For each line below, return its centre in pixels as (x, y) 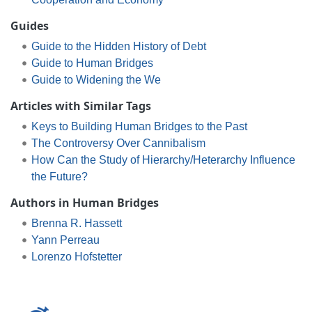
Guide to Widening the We (96, 79)
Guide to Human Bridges (92, 63)
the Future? (59, 176)
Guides (30, 25)
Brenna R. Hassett (76, 223)
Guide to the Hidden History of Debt (118, 46)
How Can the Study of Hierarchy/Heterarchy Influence (163, 159)
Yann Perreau (65, 240)
